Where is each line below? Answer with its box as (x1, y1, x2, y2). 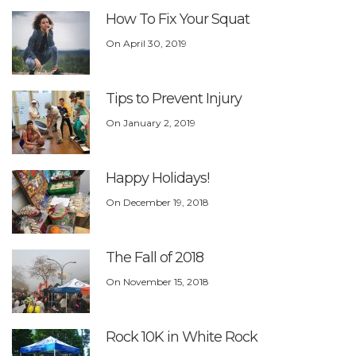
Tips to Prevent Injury (106, 90, 242, 108)
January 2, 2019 (123, 117, 195, 130)
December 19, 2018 (123, 196, 209, 209)
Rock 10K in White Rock (106, 328, 257, 346)
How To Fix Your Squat (106, 10, 250, 29)
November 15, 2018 (123, 276, 209, 288)
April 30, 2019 (123, 37, 187, 50)
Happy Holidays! (106, 169, 209, 188)
